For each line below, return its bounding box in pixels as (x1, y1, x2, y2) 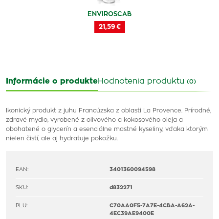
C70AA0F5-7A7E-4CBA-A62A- (109, 203, 195, 208)
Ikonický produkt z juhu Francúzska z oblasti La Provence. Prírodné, (6, 108, 211, 113)
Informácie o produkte (6, 77, 98, 85)
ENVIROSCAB (88, 11, 131, 18)
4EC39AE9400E (109, 211, 154, 216)
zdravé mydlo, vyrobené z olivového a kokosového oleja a (6, 117, 183, 123)
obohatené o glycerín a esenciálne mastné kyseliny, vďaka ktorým (6, 126, 208, 132)
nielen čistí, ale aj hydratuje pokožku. (6, 135, 118, 141)
